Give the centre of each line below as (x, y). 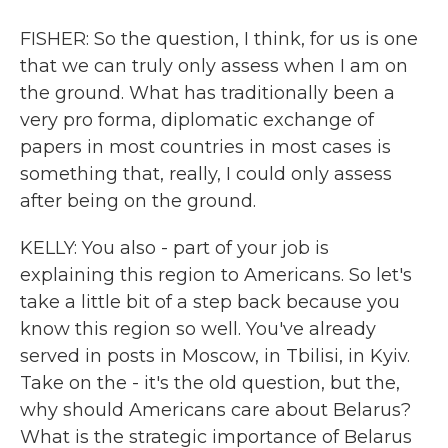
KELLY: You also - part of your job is (174, 248)
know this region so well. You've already (198, 329)
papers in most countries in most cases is (205, 147)
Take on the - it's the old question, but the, (210, 383)
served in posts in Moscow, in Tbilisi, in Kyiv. (215, 356)
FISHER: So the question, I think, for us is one (219, 39)
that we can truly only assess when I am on (214, 66)
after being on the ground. (138, 201)
